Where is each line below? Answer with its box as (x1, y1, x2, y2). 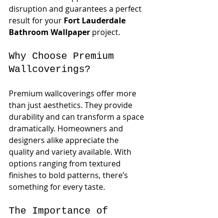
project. (90, 27, 122, 37)
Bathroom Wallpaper (9, 27, 90, 37)
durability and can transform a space (9, 111, 146, 122)
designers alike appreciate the (9, 135, 121, 145)
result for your (9, 15, 64, 26)
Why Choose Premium (9, 51, 120, 62)
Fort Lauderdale (64, 15, 127, 26)
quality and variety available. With (9, 146, 133, 157)
